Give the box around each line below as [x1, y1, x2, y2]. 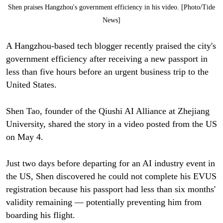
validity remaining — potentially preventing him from [5, 197, 202, 207]
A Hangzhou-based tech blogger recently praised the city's [5, 41, 216, 51]
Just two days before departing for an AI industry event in [5, 158, 215, 168]
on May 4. [5, 131, 43, 142]
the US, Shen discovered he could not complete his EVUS [5, 171, 217, 181]
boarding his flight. [5, 210, 75, 220]
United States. [5, 80, 57, 90]
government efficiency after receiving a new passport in [5, 54, 208, 64]
